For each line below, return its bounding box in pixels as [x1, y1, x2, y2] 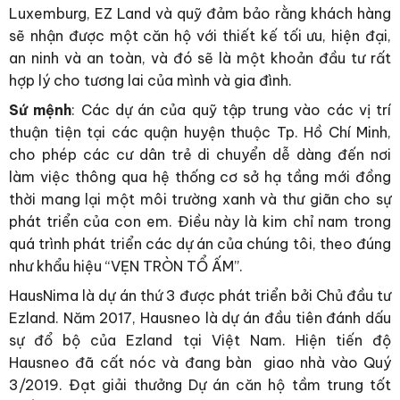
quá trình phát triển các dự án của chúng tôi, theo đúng [9, 234, 391, 253]
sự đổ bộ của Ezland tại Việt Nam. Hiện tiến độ [9, 330, 391, 349]
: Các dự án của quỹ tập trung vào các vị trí [71, 100, 391, 119]
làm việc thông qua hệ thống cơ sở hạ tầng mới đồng [9, 167, 391, 186]
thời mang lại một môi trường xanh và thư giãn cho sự [9, 189, 391, 208]
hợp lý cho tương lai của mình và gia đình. [9, 71, 292, 89]
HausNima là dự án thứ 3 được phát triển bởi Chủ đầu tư [9, 286, 391, 304]
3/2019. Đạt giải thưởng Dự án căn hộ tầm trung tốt [9, 375, 391, 394]
